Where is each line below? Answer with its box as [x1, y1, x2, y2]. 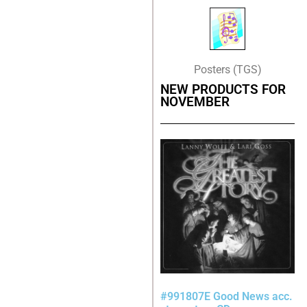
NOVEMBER [160, 95, 230, 110]
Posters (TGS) [193, 63, 262, 77]
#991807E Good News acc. [160, 289, 293, 303]
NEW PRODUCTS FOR [160, 82, 286, 98]
